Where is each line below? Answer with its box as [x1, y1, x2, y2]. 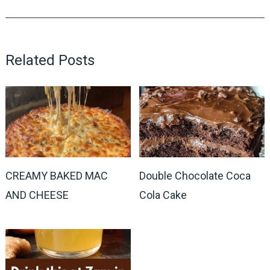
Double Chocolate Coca [139, 169, 251, 183]
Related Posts [5, 51, 95, 69]
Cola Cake [139, 189, 187, 202]
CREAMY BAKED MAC [5, 169, 108, 183]
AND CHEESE [5, 189, 69, 202]
